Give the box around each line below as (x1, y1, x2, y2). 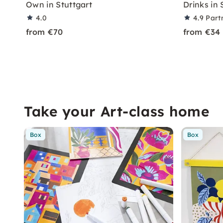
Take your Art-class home (24, 103, 210, 120)
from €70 (26, 27, 63, 37)
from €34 (183, 27, 221, 37)
